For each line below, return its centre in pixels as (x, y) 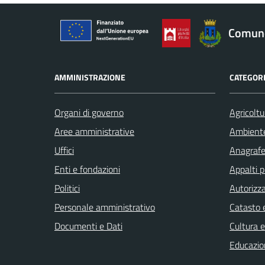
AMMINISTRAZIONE (90, 77)
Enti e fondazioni (87, 169)
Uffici (64, 151)
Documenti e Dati (88, 226)
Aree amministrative (94, 132)
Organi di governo (89, 113)
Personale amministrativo (105, 207)
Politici (67, 188)
